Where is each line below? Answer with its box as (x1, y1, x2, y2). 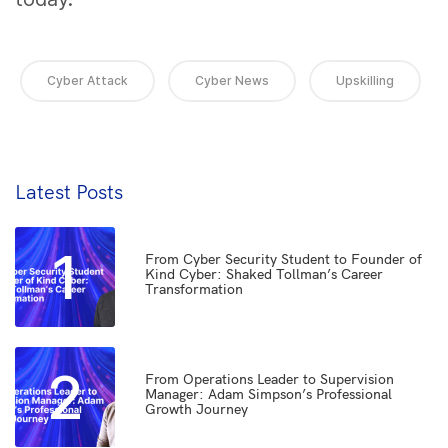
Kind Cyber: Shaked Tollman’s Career (145, 264, 383, 283)
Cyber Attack (46, 72, 128, 88)
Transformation (145, 279, 243, 298)
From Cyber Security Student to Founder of (145, 249, 422, 268)
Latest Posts (15, 178, 123, 204)
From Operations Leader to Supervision (145, 369, 394, 388)
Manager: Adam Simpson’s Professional (145, 384, 392, 403)
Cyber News (194, 72, 269, 88)
